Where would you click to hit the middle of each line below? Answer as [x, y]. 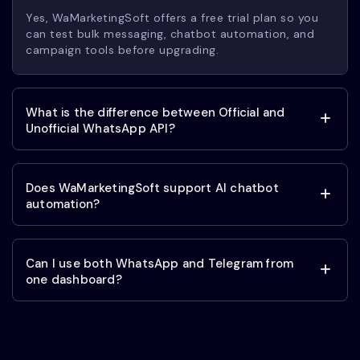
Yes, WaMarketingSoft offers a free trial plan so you [172, 18]
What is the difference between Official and [155, 113]
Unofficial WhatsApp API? [100, 129]
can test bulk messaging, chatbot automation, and [170, 34]
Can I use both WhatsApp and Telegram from [160, 264]
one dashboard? [74, 280]
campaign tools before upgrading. [122, 50]
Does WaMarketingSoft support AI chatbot [152, 188]
